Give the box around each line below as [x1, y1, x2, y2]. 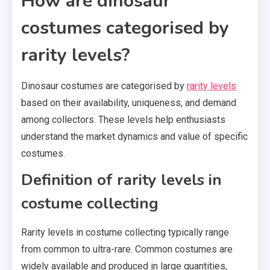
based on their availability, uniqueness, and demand [21, 96, 236, 108]
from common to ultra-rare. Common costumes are [21, 243, 233, 255]
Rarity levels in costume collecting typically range [21, 226, 229, 238]
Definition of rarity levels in [21, 169, 222, 190]
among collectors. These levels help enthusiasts [21, 113, 225, 125]
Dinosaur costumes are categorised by [21, 80, 187, 92]
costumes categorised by [21, 15, 229, 40]
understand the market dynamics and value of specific [21, 130, 248, 142]
